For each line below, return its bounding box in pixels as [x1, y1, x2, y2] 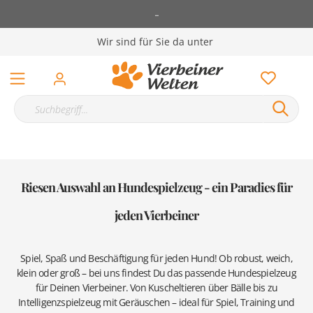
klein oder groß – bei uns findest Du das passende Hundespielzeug [17, 266, 296, 279]
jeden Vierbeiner [115, 207, 198, 224]
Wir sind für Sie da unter [96, 35, 213, 48]
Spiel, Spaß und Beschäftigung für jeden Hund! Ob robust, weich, [20, 252, 293, 265]
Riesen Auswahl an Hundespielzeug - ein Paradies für [21, 179, 292, 196]
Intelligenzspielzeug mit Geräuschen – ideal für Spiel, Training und [18, 296, 295, 309]
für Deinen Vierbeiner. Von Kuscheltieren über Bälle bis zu [35, 281, 278, 294]
